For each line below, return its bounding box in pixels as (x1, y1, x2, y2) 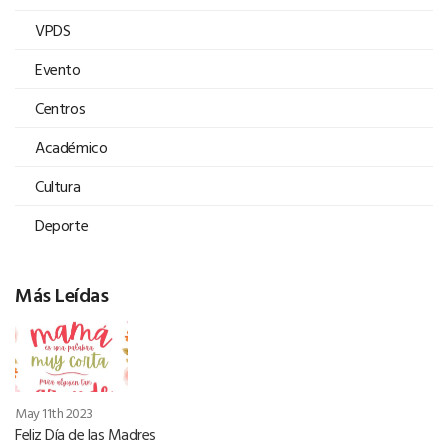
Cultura (35, 173, 81, 198)
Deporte (35, 212, 89, 237)
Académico (35, 134, 108, 159)
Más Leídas (15, 278, 108, 309)
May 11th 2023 (15, 401, 93, 423)
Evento (35, 56, 81, 81)
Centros (35, 95, 86, 120)
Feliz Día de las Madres (15, 421, 156, 446)
